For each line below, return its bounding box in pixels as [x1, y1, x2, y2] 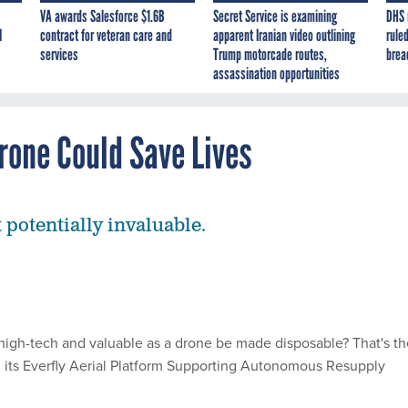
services [40, 45, 78, 66]
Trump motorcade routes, [213, 45, 327, 66]
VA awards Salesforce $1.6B [40, 6, 165, 27]
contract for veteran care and [40, 25, 172, 46]
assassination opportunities [213, 64, 340, 85]
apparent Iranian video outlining [213, 25, 355, 46]
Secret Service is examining [213, 6, 337, 27]
